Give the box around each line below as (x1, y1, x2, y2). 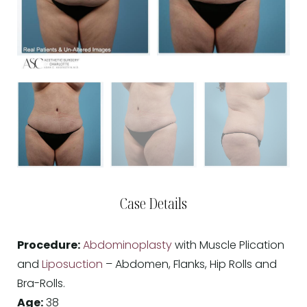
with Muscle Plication (172, 240, 284, 251)
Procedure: (17, 240, 80, 251)
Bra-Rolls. (17, 278, 65, 290)
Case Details (120, 193, 187, 213)
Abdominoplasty (83, 240, 172, 251)
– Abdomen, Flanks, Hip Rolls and (103, 259, 277, 271)
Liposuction (42, 259, 103, 271)
